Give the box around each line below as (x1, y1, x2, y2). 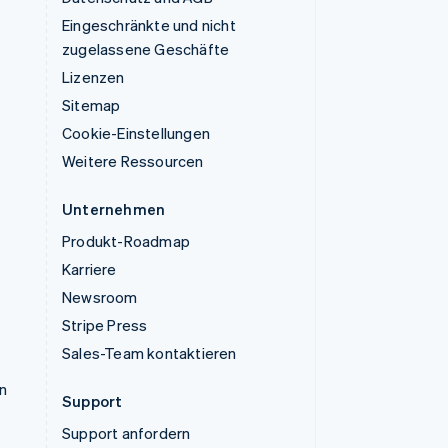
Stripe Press (62, 315, 148, 335)
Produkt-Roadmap (62, 231, 190, 251)
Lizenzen (62, 67, 125, 87)
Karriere (62, 259, 117, 279)
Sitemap (62, 95, 121, 115)
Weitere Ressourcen (62, 151, 204, 171)
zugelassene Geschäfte (62, 39, 230, 59)
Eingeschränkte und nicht (62, 15, 236, 35)
